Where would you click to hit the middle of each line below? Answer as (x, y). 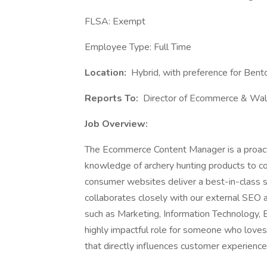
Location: (107, 73)
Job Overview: (116, 124)
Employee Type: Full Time (138, 47)
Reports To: (113, 98)
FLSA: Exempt (115, 21)
